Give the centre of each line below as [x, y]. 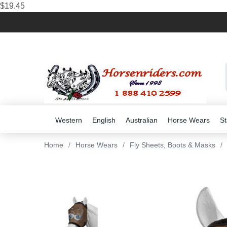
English [104, 120]
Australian [142, 120]
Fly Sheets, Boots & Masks [173, 145]
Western [69, 120]
